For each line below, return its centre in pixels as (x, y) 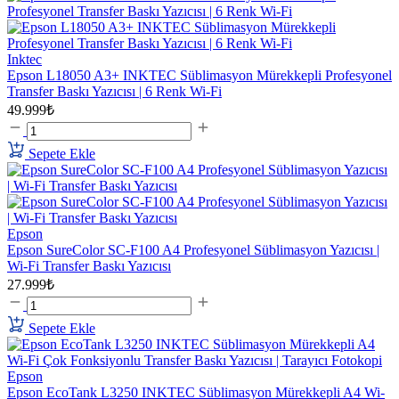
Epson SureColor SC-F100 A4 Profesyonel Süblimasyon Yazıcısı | (193, 250)
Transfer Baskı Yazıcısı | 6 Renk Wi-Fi (114, 92)
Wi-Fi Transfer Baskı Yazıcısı (89, 266)
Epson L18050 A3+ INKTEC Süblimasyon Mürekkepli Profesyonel (199, 76)
